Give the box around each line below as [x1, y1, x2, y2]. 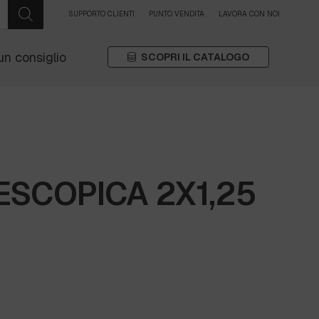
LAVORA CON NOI [219, 9, 280, 19]
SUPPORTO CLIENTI [68, 9, 135, 19]
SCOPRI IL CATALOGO [140, 51, 249, 63]
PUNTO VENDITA [149, 9, 204, 19]
